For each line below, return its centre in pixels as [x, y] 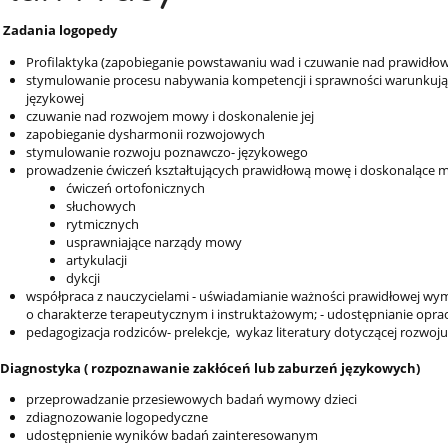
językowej [54, 97]
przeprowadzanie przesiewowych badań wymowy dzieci [191, 399]
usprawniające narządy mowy [153, 241]
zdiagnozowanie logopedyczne [116, 417]
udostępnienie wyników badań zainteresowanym [171, 435]
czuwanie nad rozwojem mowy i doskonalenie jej [169, 115]
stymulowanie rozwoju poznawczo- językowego [166, 151]
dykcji [82, 277]
